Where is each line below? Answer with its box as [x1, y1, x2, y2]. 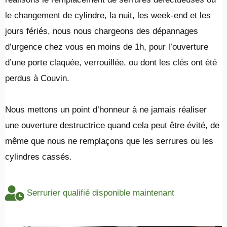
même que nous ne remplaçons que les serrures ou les [5, 136, 213, 146]
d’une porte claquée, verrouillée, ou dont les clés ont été [5, 58, 217, 68]
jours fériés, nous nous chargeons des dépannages [5, 26, 198, 36]
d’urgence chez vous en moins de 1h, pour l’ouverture [5, 42, 208, 52]
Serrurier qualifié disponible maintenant [26, 188, 174, 198]
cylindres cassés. [5, 152, 72, 162]
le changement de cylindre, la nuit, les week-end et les [5, 11, 211, 21]
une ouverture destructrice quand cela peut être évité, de [5, 121, 219, 131]
